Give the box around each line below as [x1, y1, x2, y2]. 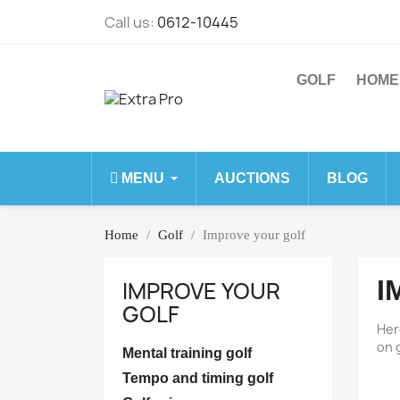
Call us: [104, 12, 157, 32]
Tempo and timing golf [122, 371, 273, 386]
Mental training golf [122, 346, 252, 361]
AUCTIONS [214, 171, 290, 186]
